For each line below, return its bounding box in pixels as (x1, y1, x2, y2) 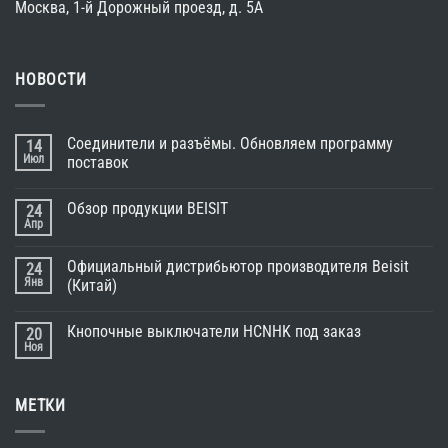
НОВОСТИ (15, 70, 87, 90)
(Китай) (67, 275, 117, 295)
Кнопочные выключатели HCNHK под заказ (67, 321, 361, 341)
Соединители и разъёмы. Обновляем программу (67, 133, 393, 153)
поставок (67, 152, 129, 172)
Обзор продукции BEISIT (67, 198, 228, 218)
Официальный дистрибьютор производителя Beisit (67, 256, 409, 276)
